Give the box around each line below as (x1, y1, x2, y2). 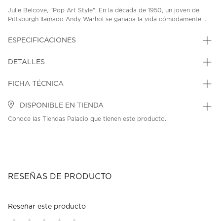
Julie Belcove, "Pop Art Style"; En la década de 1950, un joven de (8, 7, 199, 14)
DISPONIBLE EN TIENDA (18, 102, 104, 110)
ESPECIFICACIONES (8, 37, 76, 44)
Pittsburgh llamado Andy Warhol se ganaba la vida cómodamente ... (8, 16, 208, 23)
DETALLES (8, 59, 45, 66)
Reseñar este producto (8, 203, 86, 211)
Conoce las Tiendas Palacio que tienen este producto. (8, 116, 166, 122)
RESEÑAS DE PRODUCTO (8, 173, 112, 181)
